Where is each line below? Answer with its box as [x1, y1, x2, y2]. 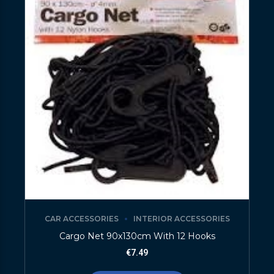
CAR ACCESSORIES [44, 214, 119, 224]
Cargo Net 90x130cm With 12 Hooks [59, 231, 215, 242]
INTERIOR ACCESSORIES [133, 214, 230, 224]
